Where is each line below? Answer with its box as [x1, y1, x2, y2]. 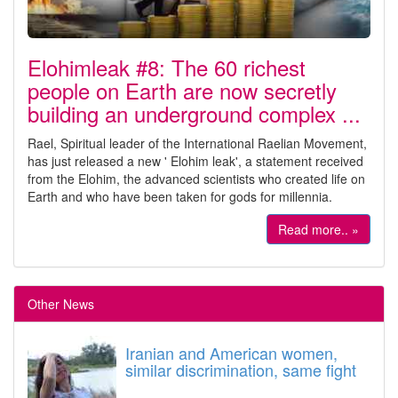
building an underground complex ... [28, 98, 361, 129]
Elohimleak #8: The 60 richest [28, 52, 306, 83]
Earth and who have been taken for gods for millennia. [28, 187, 332, 205]
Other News [28, 295, 94, 313]
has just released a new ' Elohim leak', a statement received [28, 152, 363, 170]
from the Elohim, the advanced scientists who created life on [28, 170, 365, 187]
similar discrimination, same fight [125, 358, 356, 381]
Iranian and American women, [125, 341, 338, 364]
